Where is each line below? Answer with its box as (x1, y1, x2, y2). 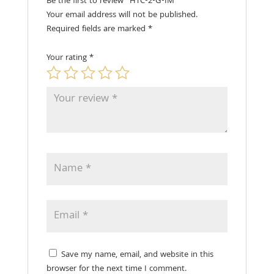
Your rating (46, 51, 89, 65)
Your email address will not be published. (46, 9, 198, 23)
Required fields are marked (46, 23, 148, 37)
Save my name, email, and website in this (61, 248, 213, 262)
